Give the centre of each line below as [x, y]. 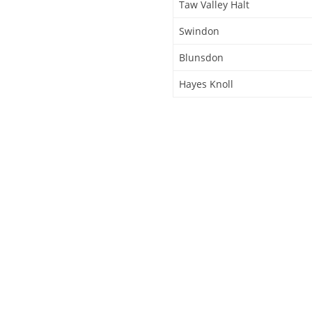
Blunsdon [201, 57]
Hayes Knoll [206, 84]
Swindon [199, 31]
